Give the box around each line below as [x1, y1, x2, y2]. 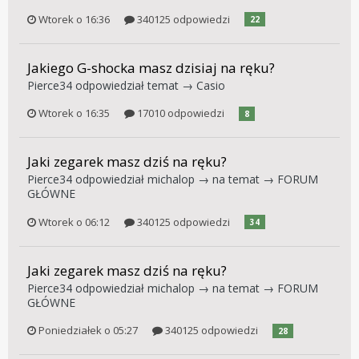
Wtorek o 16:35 [38, 106, 110, 121]
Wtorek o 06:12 [38, 214, 110, 229]
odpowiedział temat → [72, 77, 196, 93]
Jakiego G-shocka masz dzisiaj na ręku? [27, 58, 275, 77]
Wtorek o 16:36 [38, 11, 110, 26]
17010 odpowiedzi [135, 106, 224, 121]
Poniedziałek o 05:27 [38, 323, 138, 338]
